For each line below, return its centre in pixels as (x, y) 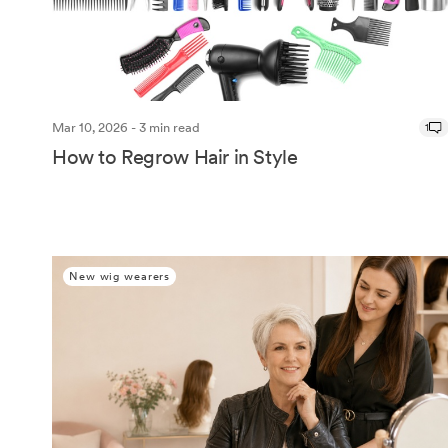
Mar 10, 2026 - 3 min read (126, 127)
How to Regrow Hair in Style (175, 156)
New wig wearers (120, 275)
